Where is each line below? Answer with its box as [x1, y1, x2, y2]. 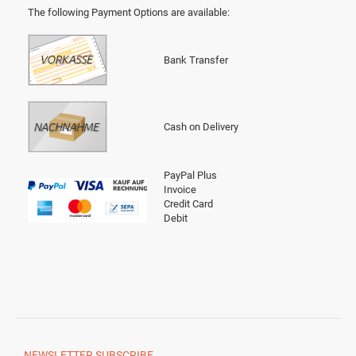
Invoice [164, 183, 196, 195]
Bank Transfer [164, 53, 228, 66]
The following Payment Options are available [28, 6, 227, 18]
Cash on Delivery [164, 120, 238, 133]
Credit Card [164, 197, 213, 210]
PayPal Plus [164, 168, 217, 181]
